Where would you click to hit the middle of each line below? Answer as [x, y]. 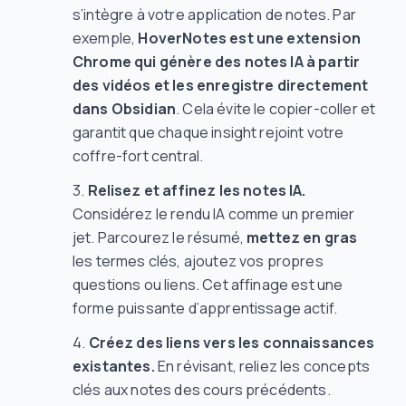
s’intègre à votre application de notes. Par [214, 15]
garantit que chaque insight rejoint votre [208, 133]
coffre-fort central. [138, 156]
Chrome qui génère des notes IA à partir [217, 62]
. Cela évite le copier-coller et [276, 109]
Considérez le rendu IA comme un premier [214, 214]
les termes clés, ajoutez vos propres [198, 261]
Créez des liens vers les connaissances [232, 343]
